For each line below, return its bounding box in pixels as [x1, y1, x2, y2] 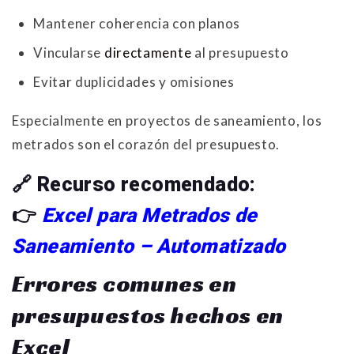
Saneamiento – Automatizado [12, 235, 286, 258]
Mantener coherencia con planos [33, 15, 241, 32]
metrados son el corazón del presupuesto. [12, 136, 281, 153]
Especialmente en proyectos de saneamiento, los [12, 112, 322, 130]
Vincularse [33, 44, 104, 62]
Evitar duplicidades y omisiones [33, 73, 235, 91]
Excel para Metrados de [41, 204, 258, 228]
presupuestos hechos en [12, 301, 284, 330]
